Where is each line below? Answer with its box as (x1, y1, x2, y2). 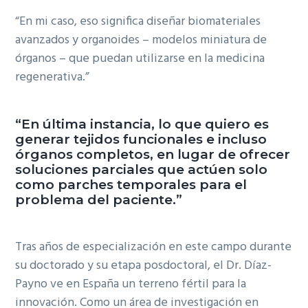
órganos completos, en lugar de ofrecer (15, 146, 291, 163)
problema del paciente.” (15, 192, 183, 208)
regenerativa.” (15, 67, 90, 87)
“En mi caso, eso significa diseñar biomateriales (15, 12, 261, 32)
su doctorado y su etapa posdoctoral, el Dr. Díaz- (15, 256, 272, 276)
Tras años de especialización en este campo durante (15, 237, 292, 258)
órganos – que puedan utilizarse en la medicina (15, 49, 265, 69)
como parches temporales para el (15, 177, 247, 193)
